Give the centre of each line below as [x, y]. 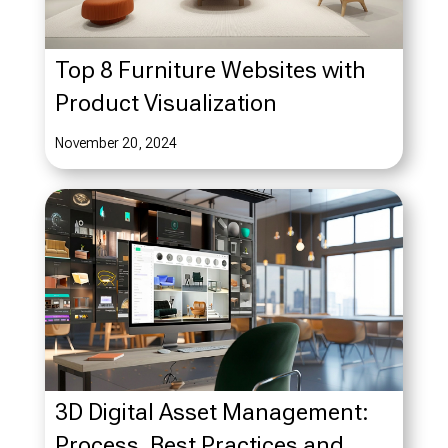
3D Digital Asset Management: [211, 411]
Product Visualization [165, 103]
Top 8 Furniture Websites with [210, 70]
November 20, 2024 [115, 143]
